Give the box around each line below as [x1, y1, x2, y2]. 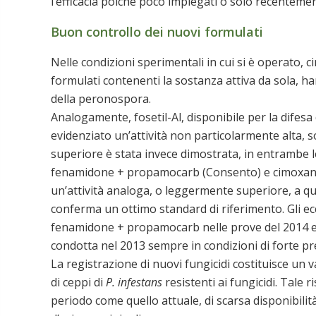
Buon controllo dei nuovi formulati [51, 23, 263, 40]
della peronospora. [51, 90, 151, 107]
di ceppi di [51, 274, 106, 290]
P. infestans [106, 274, 162, 290]
